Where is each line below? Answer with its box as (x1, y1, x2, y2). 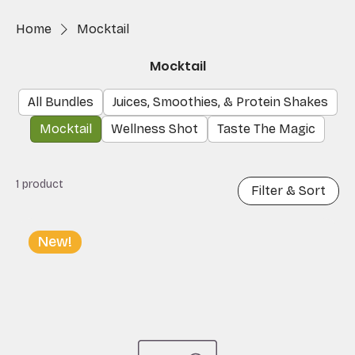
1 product (16, 177, 63, 191)
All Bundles (27, 94, 94, 109)
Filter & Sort (251, 182, 326, 198)
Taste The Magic (217, 120, 315, 136)
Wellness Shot (111, 120, 198, 136)
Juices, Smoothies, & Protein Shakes (112, 94, 328, 109)
